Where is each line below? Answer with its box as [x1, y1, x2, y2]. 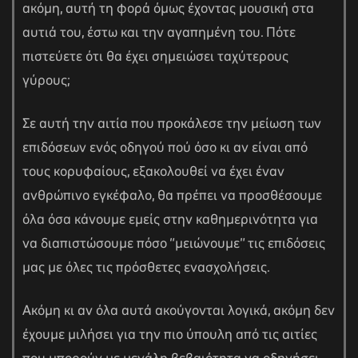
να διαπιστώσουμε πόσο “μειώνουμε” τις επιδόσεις [22, 234, 325, 254]
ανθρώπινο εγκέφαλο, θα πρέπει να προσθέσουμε [22, 186, 322, 206]
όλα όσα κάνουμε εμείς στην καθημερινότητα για [22, 210, 318, 230]
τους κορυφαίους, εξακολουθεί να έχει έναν [22, 162, 284, 182]
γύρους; [22, 71, 70, 91]
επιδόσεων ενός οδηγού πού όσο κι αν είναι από [22, 138, 308, 158]
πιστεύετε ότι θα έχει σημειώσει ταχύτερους [22, 47, 288, 67]
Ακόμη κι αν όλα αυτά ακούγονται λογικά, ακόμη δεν [22, 301, 335, 321]
